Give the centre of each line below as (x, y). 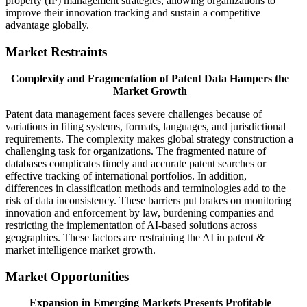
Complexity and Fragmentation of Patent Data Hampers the (150, 78)
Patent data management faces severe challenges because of (134, 114)
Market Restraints (56, 52)
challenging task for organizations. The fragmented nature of (136, 151)
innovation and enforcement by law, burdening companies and (140, 212)
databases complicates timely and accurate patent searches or (136, 163)
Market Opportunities (67, 276)
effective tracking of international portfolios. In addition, (126, 175)
